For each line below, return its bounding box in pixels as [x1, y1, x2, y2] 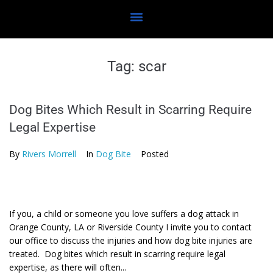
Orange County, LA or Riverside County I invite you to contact [9, 221, 252, 233]
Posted [141, 148, 169, 160]
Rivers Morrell [22, 148, 76, 160]
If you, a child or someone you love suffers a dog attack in [9, 208, 239, 219]
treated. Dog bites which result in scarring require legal [9, 248, 225, 260]
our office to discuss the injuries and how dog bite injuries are [9, 235, 252, 246]
